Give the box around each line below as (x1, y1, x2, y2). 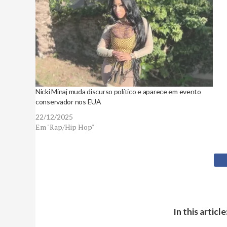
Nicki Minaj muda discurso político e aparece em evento (35, 87, 201, 96)
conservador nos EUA (35, 97, 101, 106)
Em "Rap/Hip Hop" (35, 122, 94, 132)
